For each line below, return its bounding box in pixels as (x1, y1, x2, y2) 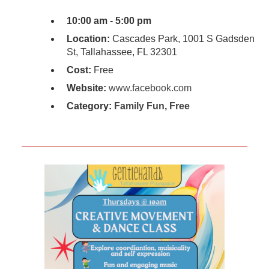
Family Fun (113, 101, 165, 112)
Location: (66, 34, 110, 44)
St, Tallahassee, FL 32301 (66, 47, 177, 58)
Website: (66, 83, 106, 94)
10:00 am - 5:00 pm (66, 16, 151, 26)
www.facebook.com (108, 83, 192, 94)
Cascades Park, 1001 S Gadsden (109, 34, 255, 44)
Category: (66, 101, 114, 112)
